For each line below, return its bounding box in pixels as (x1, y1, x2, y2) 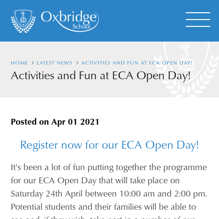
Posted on (11, 115, 52, 128)
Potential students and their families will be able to (11, 199, 197, 213)
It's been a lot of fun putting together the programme (11, 160, 207, 173)
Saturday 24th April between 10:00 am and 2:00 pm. (11, 186, 208, 199)
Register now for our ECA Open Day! (20, 136, 199, 153)
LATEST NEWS (37, 59, 73, 66)
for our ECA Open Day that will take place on (11, 173, 180, 186)
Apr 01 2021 (51, 115, 100, 128)
